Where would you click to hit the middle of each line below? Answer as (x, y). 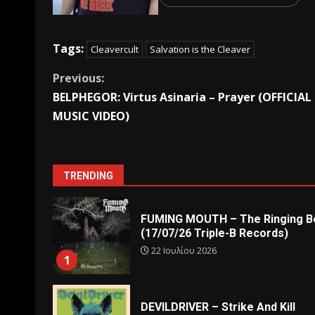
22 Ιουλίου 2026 (183, 251)
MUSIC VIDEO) (91, 116)
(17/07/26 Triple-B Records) (214, 233)
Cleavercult (115, 49)
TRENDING (88, 175)
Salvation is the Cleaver (200, 49)
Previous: (78, 78)
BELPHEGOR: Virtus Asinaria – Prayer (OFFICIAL (182, 97)
